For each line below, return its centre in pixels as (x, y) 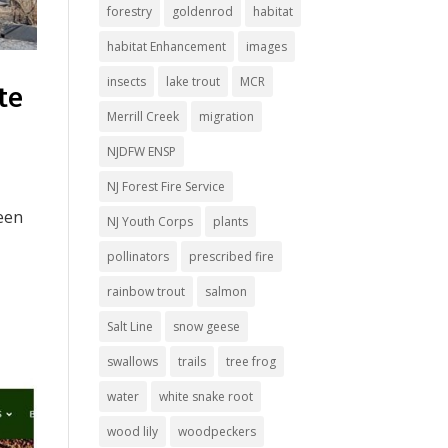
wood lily (132, 431)
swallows (132, 361)
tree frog (250, 361)
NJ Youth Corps (149, 221)
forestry (129, 11)
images (266, 46)
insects (126, 81)
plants (230, 221)
